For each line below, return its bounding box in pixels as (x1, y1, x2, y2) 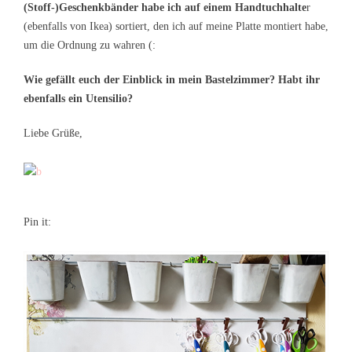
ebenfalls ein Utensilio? (24, 92, 133, 104)
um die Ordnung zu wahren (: (24, 38, 156, 51)
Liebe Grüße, (24, 126, 82, 139)
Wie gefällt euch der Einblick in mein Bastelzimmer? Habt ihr (24, 73, 320, 86)
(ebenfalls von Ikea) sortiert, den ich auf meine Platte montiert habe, (24, 20, 328, 32)
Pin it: (24, 215, 51, 228)
